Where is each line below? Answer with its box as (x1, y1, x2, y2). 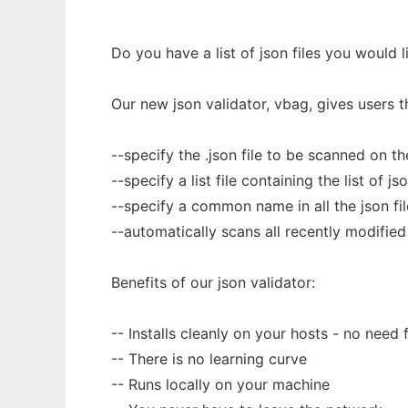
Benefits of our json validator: (111, 273, 315, 292)
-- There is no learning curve (111, 350, 307, 369)
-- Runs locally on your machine (111, 375, 330, 394)
